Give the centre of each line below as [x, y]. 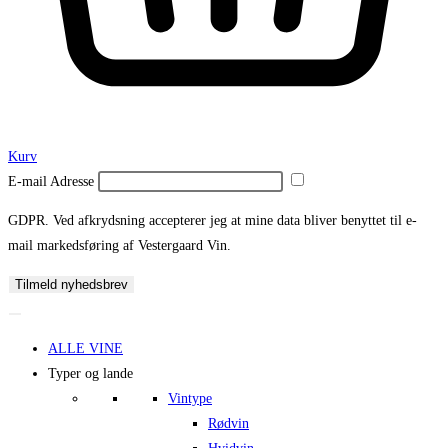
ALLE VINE [85, 349]
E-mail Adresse [53, 182]
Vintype [190, 399]
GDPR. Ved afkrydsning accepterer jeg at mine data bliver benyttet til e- [212, 221]
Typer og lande [90, 374]
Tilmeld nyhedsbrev [71, 285]
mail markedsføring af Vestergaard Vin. [119, 246]
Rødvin [228, 424]
